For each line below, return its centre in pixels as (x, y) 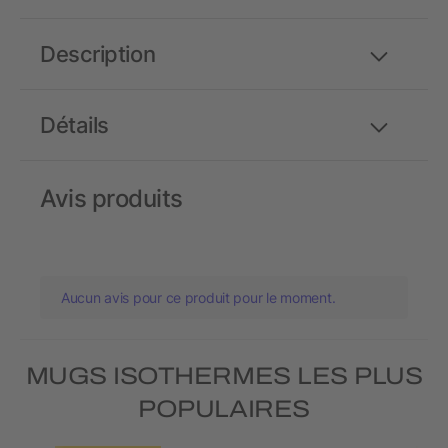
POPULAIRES (224, 409)
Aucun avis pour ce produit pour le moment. (198, 298)
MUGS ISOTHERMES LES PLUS (224, 376)
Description (98, 54)
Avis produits (111, 199)
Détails (74, 125)
